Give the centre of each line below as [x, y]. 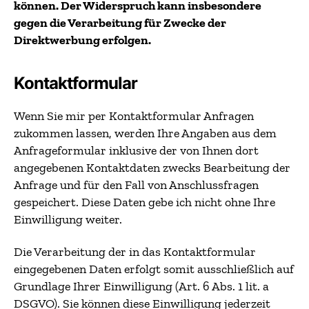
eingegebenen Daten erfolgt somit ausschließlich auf [154, 269]
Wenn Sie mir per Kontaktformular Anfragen [134, 116]
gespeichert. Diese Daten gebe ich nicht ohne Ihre [144, 202]
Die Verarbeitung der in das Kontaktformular [135, 252]
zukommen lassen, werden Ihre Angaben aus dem [145, 133]
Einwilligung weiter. [68, 219]
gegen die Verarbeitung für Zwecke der [120, 22]
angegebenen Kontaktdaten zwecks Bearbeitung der [152, 167]
